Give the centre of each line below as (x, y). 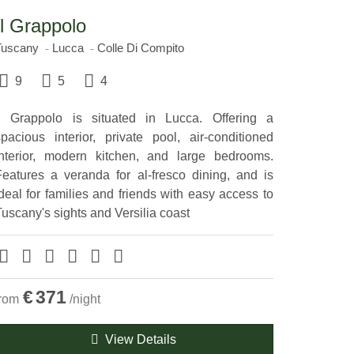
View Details (138, 340)
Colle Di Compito (140, 48)
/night (85, 299)
